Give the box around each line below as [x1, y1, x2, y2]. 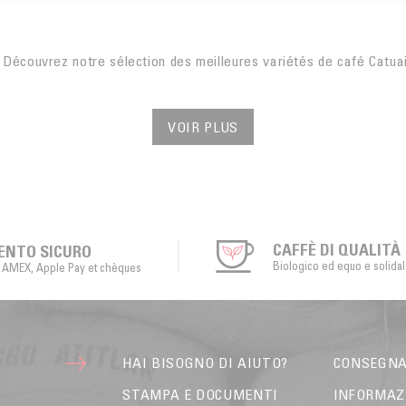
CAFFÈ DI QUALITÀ [273, 239, 401, 260]
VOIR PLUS [168, 118, 238, 137]
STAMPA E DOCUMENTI [122, 384, 278, 403]
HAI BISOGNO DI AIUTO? [122, 353, 288, 372]
